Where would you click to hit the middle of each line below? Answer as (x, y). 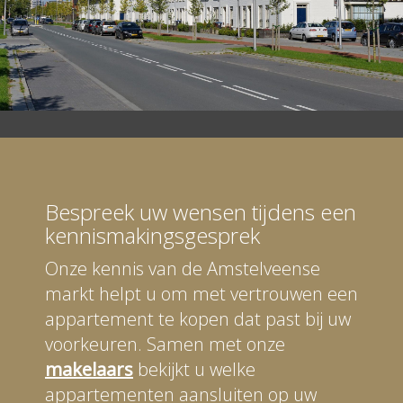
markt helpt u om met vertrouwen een (201, 293)
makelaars (89, 369)
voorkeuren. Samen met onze (165, 344)
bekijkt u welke (194, 369)
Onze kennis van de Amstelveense (183, 268)
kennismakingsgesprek (152, 235)
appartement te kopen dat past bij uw (198, 318)
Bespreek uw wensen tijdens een (201, 211)
